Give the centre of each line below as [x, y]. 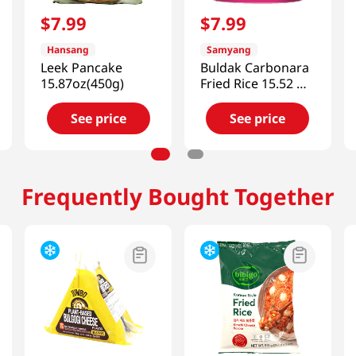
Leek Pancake [82, 67]
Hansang [68, 49]
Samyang [228, 49]
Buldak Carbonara [254, 67]
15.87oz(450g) [83, 83]
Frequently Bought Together [178, 196]
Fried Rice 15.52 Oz [256, 83]
